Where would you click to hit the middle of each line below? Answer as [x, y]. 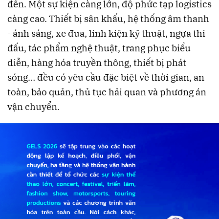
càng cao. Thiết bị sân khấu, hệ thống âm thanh [108, 19]
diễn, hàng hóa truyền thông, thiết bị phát [97, 63]
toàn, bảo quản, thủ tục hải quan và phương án [107, 92]
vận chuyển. [33, 107]
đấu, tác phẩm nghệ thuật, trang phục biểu [99, 48]
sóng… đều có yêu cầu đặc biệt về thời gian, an [106, 77]
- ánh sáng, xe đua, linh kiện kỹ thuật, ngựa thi [106, 33]
